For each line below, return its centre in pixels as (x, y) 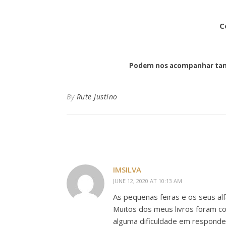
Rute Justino (97, 97)
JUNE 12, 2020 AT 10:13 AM (148, 181)
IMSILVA (127, 169)
